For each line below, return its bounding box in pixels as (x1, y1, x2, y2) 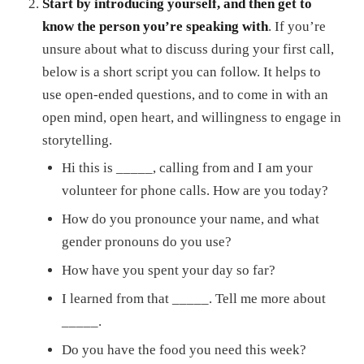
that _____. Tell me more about (147, 290, 326, 306)
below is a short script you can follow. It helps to (42, 63, 321, 80)
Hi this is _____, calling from (62, 160, 233, 176)
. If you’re (268, 18, 326, 34)
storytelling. (42, 132, 112, 148)
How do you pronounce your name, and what (62, 211, 319, 227)
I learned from (62, 290, 147, 306)
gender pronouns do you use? (62, 234, 232, 250)
